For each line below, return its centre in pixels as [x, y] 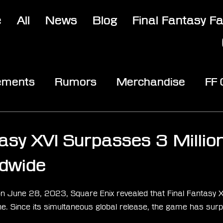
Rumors [76, 81]
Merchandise [151, 81]
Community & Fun [88, 121]
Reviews [176, 121]
